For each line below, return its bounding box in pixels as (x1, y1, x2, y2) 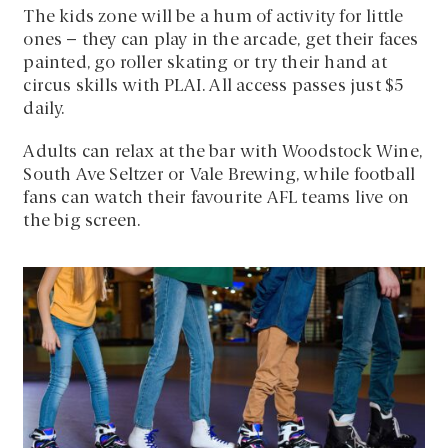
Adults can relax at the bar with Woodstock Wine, (23, 144, 423, 162)
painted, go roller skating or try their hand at (23, 55, 387, 73)
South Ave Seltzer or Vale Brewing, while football (23, 167, 416, 185)
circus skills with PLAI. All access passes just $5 (23, 78, 405, 96)
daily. (23, 101, 65, 119)
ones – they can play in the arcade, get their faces (23, 32, 419, 50)
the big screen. (23, 213, 141, 231)
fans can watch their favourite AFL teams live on (23, 190, 410, 208)
